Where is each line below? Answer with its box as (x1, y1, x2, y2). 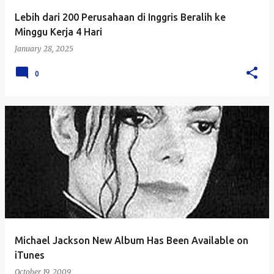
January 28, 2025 (15, 44, 73, 53)
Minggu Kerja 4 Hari (15, 26, 102, 37)
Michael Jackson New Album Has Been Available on (15, 235, 248, 246)
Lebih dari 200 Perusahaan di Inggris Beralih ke (15, 12, 226, 23)
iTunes (15, 250, 45, 261)
